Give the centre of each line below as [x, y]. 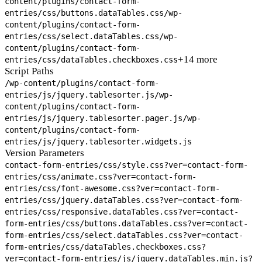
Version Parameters [44, 153]
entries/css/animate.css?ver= [70, 177]
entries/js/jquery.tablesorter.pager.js [94, 118]
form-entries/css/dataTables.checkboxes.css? [105, 247]
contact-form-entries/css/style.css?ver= [96, 165]
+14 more [198, 60]
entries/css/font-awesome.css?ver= [82, 189]
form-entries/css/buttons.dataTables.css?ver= [108, 224]
